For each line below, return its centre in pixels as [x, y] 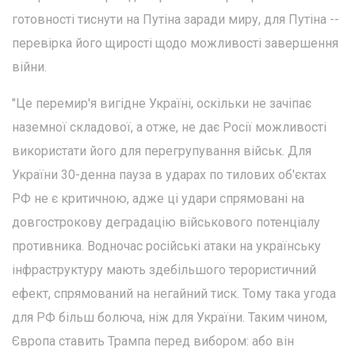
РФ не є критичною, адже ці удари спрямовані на [158, 198]
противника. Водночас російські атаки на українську [166, 246]
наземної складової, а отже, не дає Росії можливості [169, 127]
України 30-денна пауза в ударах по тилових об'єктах [169, 174]
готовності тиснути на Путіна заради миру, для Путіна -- [176, 19]
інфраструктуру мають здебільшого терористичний [164, 269]
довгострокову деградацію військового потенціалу [166, 222]
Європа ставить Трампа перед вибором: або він [153, 341]
